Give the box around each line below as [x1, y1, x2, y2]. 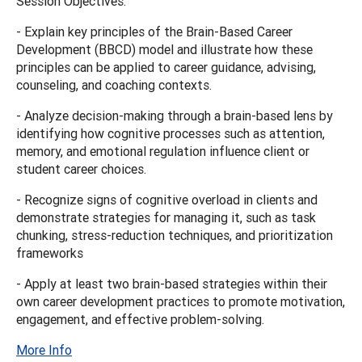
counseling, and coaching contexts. [16, 76, 212, 93]
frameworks [16, 244, 83, 261]
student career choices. [16, 160, 146, 177]
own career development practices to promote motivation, [16, 293, 345, 309]
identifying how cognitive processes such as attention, [16, 124, 325, 141]
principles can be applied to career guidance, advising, [16, 58, 316, 75]
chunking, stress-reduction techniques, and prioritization [16, 226, 333, 243]
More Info [16, 341, 72, 358]
